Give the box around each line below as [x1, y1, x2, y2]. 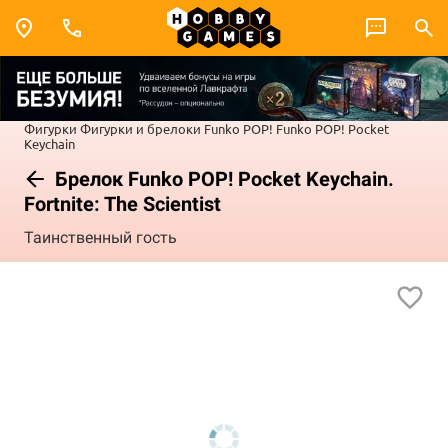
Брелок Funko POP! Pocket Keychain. [50, 166, 394, 191]
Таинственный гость [24, 228, 177, 248]
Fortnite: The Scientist [24, 191, 221, 216]
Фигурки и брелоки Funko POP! [80, 119, 273, 137]
